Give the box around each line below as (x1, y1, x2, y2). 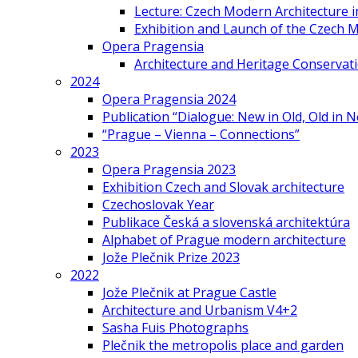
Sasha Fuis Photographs (102, 319, 249, 336)
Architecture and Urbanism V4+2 (102, 301, 297, 319)
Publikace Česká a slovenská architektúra (102, 213, 350, 231)
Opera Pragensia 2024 (102, 90, 236, 108)
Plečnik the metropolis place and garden (102, 336, 344, 354)
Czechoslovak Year (102, 196, 214, 213)
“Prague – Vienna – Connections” (102, 125, 300, 143)
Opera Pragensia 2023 (102, 161, 236, 178)
